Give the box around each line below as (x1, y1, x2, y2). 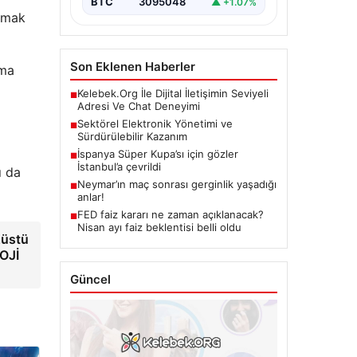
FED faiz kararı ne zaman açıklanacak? (76, 208, 264, 222)
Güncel (69, 272, 111, 288)
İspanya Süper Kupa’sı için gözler (76, 147, 238, 161)
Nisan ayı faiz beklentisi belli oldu (76, 221, 241, 234)
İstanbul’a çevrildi (76, 160, 161, 174)
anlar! (76, 190, 104, 204)
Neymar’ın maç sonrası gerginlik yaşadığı (76, 178, 277, 191)
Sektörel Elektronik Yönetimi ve (76, 117, 233, 131)
